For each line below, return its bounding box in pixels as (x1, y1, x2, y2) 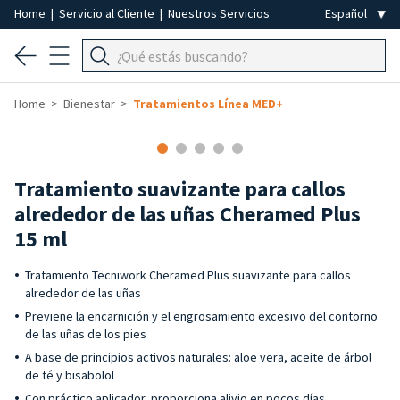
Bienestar (63, 96, 115, 112)
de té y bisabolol (25, 367, 114, 383)
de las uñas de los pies (25, 326, 146, 342)
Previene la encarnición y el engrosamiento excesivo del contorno (25, 308, 378, 324)
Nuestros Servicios (168, 5, 270, 21)
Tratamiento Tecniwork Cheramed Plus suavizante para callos (25, 267, 351, 283)
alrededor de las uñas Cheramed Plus (14, 200, 361, 228)
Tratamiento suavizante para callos (14, 175, 346, 203)
